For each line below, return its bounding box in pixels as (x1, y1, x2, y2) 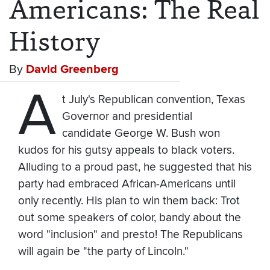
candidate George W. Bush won (61, 127, 220, 141)
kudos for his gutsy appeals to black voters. (18, 143, 234, 158)
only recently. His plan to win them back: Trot (18, 194, 240, 209)
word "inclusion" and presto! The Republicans (18, 228, 243, 242)
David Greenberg (26, 62, 119, 77)
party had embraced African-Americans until (18, 177, 236, 192)
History (9, 24, 100, 60)
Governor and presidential (61, 110, 192, 124)
